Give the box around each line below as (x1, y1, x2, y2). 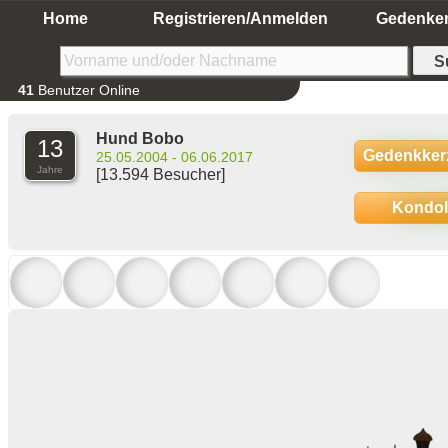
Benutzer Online (34, 82, 140, 98)
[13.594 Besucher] (96, 166, 225, 183)
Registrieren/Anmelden (152, 10, 328, 27)
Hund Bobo (96, 130, 184, 147)
